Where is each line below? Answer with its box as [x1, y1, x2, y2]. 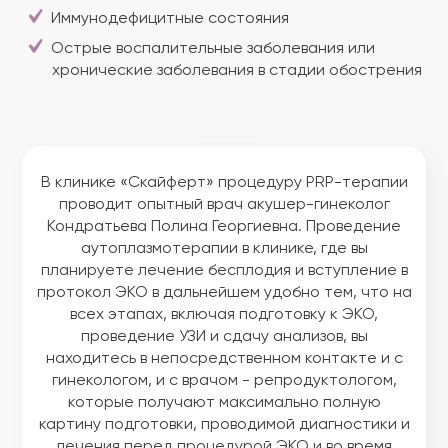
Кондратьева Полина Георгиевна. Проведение [47, 219, 401, 235]
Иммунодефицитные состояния [51, 11, 289, 27]
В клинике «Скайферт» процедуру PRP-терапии [40, 175, 408, 191]
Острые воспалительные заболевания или [51, 41, 375, 57]
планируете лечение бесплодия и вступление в [40, 263, 408, 279]
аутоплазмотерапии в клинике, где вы [80, 241, 368, 257]
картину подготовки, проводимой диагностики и [38, 417, 410, 433]
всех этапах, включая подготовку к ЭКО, [70, 307, 378, 323]
